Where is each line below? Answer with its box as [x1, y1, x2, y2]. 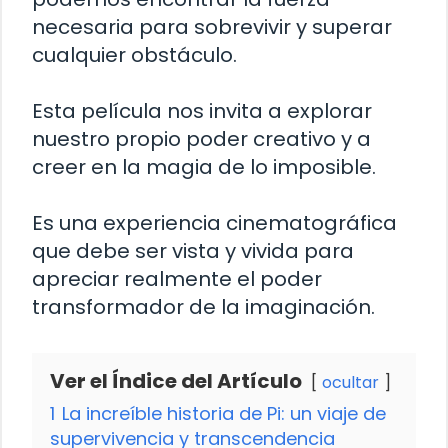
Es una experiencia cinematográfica [32, 209, 397, 238]
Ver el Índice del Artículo [50, 367, 302, 396]
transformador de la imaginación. [32, 293, 375, 322]
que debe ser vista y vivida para [32, 237, 354, 266]
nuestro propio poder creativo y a [32, 125, 371, 154]
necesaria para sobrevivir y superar [32, 13, 392, 42]
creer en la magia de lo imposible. [32, 153, 376, 182]
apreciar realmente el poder [32, 265, 322, 294]
